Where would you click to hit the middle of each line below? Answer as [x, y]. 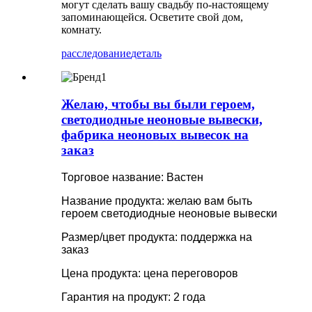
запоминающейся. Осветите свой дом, [152, 17]
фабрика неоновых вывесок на [155, 134]
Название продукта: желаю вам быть [157, 201]
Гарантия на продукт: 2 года [133, 297]
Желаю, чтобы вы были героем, [158, 104]
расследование [96, 54]
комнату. [81, 30]
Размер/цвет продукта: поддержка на [157, 237]
